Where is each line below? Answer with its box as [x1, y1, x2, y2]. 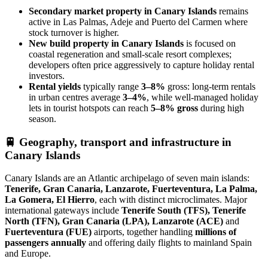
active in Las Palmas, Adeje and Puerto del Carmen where [29, 16, 248, 27]
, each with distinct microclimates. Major [95, 194, 247, 205]
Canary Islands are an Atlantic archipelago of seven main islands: [5, 173, 249, 184]
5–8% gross [151, 102, 198, 113]
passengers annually [5, 237, 86, 248]
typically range [81, 81, 141, 92]
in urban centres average [29, 92, 123, 102]
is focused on [184, 38, 236, 48]
